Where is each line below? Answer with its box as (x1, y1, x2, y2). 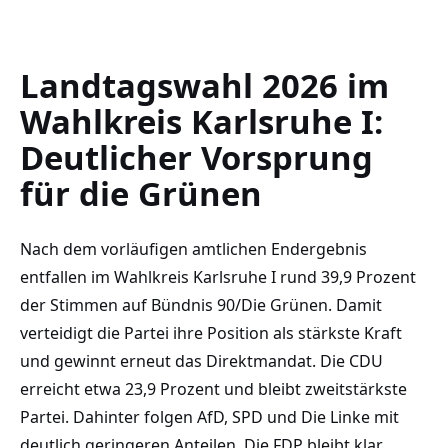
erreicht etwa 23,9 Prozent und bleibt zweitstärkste (20, 378, 407, 401)
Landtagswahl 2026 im (20, 63, 389, 109)
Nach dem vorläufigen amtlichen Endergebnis (20, 238, 367, 261)
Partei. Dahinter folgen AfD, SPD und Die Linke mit (20, 406, 399, 429)
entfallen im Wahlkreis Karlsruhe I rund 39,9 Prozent (20, 266, 416, 289)
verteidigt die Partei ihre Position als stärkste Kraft (20, 322, 402, 345)
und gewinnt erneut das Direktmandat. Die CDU (20, 350, 383, 373)
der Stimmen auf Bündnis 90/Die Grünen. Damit (20, 294, 382, 317)
